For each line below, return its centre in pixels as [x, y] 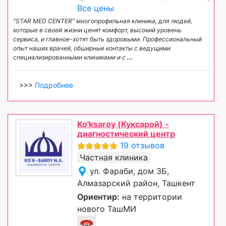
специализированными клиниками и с [70, 57]
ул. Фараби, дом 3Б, [129, 171]
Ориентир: [98, 196]
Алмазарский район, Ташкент [136, 183]
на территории [151, 196]
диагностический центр [126, 133]
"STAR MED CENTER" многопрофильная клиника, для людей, [103, 21]
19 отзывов [142, 145]
